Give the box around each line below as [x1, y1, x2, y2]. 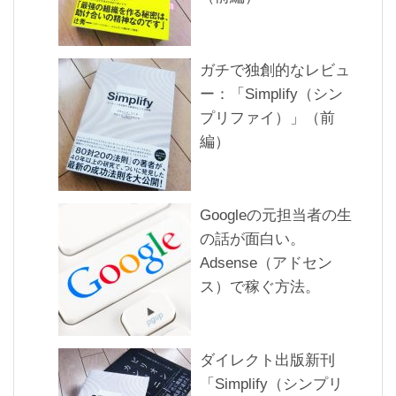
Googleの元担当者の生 [200, 206, 352, 224]
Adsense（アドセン [200, 254, 332, 271]
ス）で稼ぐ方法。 [200, 278, 320, 295]
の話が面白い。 [200, 230, 305, 247]
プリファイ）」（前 [200, 109, 335, 126]
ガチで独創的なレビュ [200, 61, 350, 79]
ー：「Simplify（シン [200, 85, 343, 103]
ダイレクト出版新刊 [200, 351, 335, 369]
